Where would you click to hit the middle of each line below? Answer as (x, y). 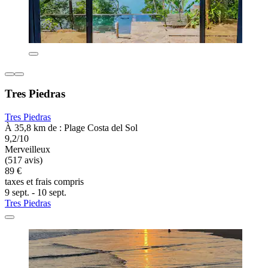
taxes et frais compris (44, 182)
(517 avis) (24, 160)
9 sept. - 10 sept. (36, 193)
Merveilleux (28, 150)
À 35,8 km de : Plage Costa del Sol (71, 128)
